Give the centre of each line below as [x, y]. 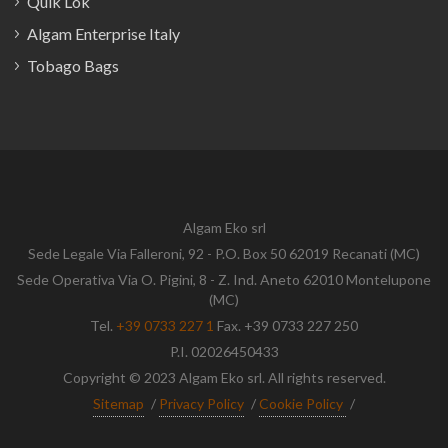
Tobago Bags [73, 65]
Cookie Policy [302, 403]
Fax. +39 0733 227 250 [286, 325]
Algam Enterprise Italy [103, 33]
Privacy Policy [201, 403]
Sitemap [118, 403]
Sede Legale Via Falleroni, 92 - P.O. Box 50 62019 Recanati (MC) [224, 253]
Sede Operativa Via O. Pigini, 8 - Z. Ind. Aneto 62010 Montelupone [224, 279]
